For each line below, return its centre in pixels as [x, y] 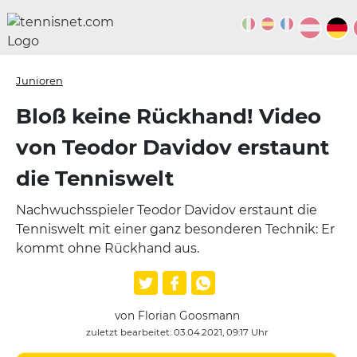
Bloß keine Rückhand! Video [169, 116]
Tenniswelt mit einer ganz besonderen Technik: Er [175, 229]
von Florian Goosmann [177, 316]
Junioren [39, 80]
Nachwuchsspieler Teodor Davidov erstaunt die [167, 210]
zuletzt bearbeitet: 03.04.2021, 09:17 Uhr [177, 332]
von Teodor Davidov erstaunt [173, 147]
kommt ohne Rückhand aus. [108, 248]
